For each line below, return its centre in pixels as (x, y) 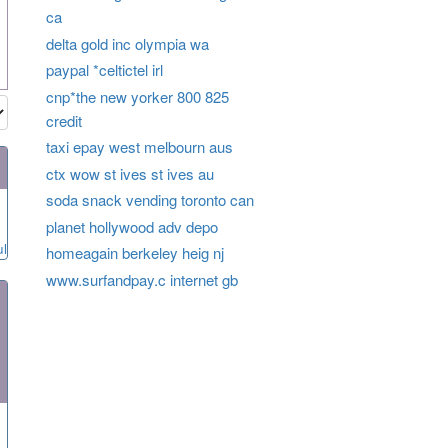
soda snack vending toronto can (149, 200)
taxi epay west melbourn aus (139, 147)
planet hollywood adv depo (131, 226)
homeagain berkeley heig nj (134, 253)
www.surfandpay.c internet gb (141, 279)
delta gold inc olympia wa (127, 43)
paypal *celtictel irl (104, 70)
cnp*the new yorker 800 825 (137, 96)
